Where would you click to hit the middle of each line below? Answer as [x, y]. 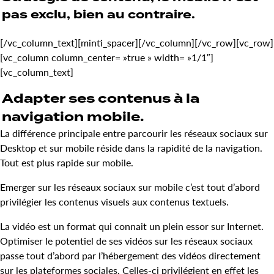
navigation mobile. [73, 117]
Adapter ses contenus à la [101, 99]
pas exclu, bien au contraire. [98, 15]
